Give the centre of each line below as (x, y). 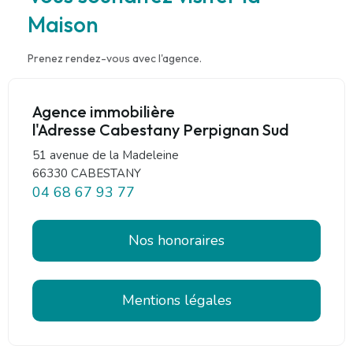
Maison (63, 24)
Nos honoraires (176, 240)
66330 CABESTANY (87, 173)
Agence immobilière (104, 111)
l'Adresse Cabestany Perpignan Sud (161, 129)
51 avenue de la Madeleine (106, 155)
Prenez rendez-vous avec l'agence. (115, 58)
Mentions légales (176, 300)
